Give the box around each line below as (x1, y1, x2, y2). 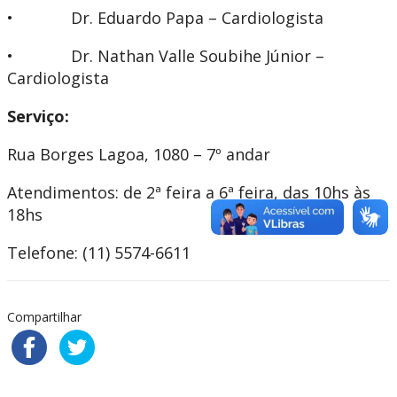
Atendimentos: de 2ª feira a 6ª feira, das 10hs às (7, 182, 370, 204)
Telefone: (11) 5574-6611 (7, 242, 191, 264)
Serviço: (7, 105, 69, 128)
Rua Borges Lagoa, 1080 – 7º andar (7, 144, 270, 166)
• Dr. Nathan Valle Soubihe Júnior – (7, 45, 324, 67)
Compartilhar (7, 308, 82, 326)
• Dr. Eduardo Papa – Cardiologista (7, 7, 323, 29)
